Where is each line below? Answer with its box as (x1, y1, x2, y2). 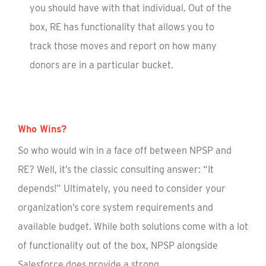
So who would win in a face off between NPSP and (18, 145, 232, 157)
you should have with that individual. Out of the (29, 2, 232, 14)
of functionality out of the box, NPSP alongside (18, 240, 218, 252)
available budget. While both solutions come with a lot (18, 221, 248, 233)
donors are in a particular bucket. (29, 59, 173, 71)
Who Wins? (18, 123, 66, 135)
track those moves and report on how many (29, 40, 217, 52)
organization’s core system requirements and (18, 202, 213, 214)
